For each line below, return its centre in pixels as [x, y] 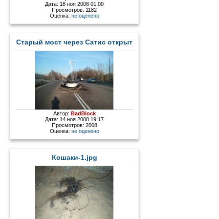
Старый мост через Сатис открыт [75, 42]
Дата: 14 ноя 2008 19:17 [75, 119]
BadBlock [83, 113]
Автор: [62, 113]
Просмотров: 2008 [74, 125]
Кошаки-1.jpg [74, 157]
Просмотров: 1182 [75, 10]
